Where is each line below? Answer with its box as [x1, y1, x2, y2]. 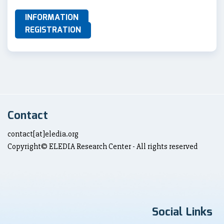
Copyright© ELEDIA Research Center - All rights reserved [7, 141, 197, 151]
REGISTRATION [25, 23, 81, 36]
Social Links [152, 203, 212, 221]
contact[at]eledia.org [7, 128, 78, 139]
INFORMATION [25, 11, 78, 24]
